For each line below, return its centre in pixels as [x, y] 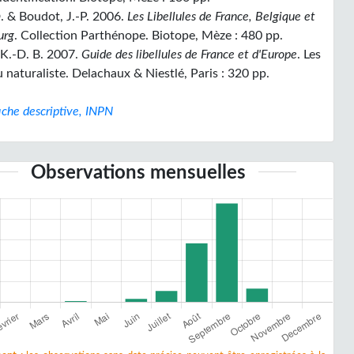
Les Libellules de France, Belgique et [222, 17]
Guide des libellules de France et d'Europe [190, 55]
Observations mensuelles [138, 173]
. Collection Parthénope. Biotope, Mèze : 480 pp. [149, 36]
